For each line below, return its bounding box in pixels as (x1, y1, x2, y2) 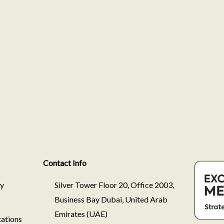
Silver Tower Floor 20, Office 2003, (54, 180, 174, 189)
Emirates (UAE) (54, 209, 107, 218)
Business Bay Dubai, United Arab (54, 194, 167, 204)
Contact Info (43, 158, 86, 167)
